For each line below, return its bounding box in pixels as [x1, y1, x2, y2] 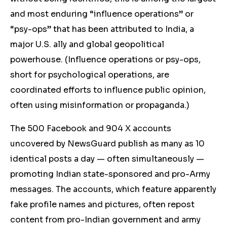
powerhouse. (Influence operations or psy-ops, [10, 54, 201, 65]
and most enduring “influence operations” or [10, 9, 194, 19]
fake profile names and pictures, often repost [10, 199, 195, 210]
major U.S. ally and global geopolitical [10, 39, 164, 50]
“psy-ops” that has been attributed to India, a [10, 24, 194, 34]
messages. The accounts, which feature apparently [10, 184, 216, 195]
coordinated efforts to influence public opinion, [10, 85, 206, 95]
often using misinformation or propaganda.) [10, 100, 192, 110]
